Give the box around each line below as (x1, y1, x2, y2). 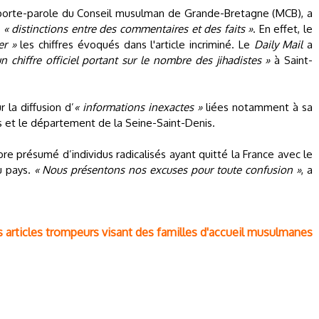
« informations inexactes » (74, 100, 202, 114)
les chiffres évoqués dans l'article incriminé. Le (16, 38, 254, 51)
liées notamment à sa (202, 100, 313, 114)
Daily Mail (253, 38, 303, 51)
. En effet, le (253, 22, 313, 36)
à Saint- (270, 53, 313, 67)
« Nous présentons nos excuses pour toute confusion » (33, 163, 302, 177)
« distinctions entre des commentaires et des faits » (3, 22, 253, 36)
